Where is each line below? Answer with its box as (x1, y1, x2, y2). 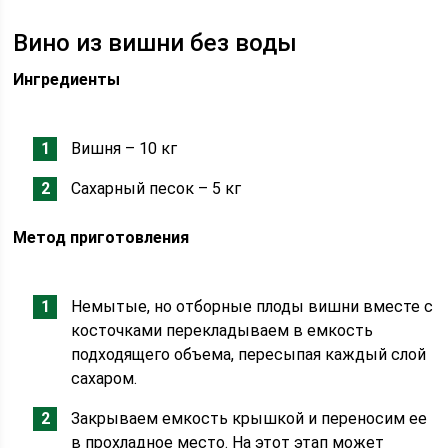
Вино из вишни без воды (13, 29, 298, 57)
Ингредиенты (13, 70, 121, 89)
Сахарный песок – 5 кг (71, 179, 242, 198)
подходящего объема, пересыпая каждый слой (71, 345, 427, 364)
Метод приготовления (13, 228, 190, 247)
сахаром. (71, 369, 138, 388)
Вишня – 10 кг (71, 139, 178, 158)
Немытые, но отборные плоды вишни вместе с (71, 297, 434, 316)
